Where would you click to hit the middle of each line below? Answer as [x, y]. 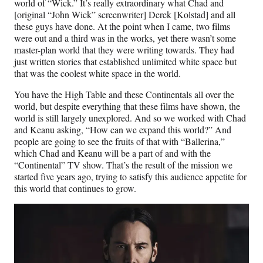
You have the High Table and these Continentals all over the [124, 95]
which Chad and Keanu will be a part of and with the [112, 153]
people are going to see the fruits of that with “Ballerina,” [119, 141]
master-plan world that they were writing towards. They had [124, 50]
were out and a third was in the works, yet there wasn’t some [125, 38]
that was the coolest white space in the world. [97, 73]
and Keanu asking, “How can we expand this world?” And [123, 130]
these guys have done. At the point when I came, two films [122, 26]
